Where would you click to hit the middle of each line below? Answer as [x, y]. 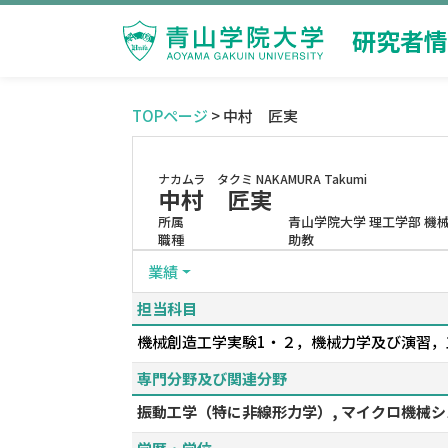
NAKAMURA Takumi [311, 178]
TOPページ [170, 115]
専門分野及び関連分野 [212, 378]
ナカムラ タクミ [205, 178]
